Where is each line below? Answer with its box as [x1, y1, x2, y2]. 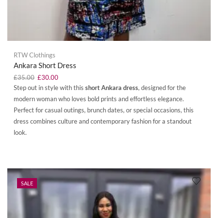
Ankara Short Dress [14, 60, 76, 70]
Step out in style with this [14, 83, 85, 91]
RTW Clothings [14, 51, 55, 59]
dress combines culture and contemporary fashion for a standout [14, 117, 192, 125]
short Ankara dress [85, 83, 138, 91]
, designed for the [138, 83, 186, 91]
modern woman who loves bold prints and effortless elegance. [14, 94, 184, 103]
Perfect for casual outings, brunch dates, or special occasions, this [14, 106, 194, 114]
